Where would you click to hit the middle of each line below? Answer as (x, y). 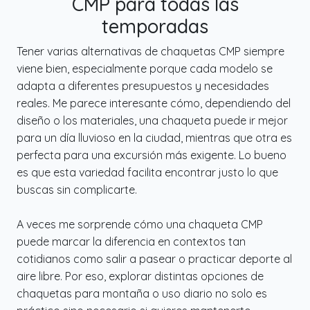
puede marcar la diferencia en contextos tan (131, 241)
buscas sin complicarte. (77, 189)
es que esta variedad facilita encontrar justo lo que (147, 172)
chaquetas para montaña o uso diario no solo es (142, 293)
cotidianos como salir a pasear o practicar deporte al (154, 258)
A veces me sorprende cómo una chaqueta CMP (140, 224)
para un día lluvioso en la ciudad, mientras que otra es (154, 137)
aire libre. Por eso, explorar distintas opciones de (140, 276)
